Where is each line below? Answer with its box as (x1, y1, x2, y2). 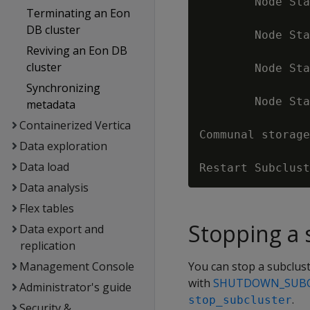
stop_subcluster (188, 293, 292, 307)
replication (19, 238, 75, 253)
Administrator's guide (19, 280, 131, 295)
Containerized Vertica (19, 118, 131, 133)
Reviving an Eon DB (26, 43, 128, 58)
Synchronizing (26, 80, 101, 95)
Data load (19, 159, 69, 174)
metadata (26, 97, 76, 112)
